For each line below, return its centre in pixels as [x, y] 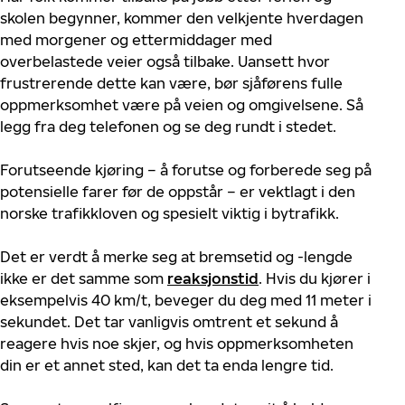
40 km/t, [121, 300]
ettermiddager [184, 40]
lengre [284, 365]
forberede [286, 170]
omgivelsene [294, 105]
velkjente [250, 18]
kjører [342, 278]
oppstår [196, 192]
